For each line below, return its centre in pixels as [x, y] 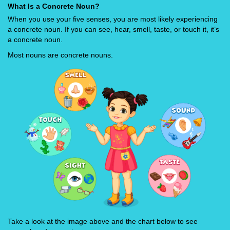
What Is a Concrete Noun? [54, 6]
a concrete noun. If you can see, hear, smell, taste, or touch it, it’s [113, 30]
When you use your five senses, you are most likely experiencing [113, 19]
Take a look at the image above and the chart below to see [103, 221]
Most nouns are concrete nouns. [60, 55]
